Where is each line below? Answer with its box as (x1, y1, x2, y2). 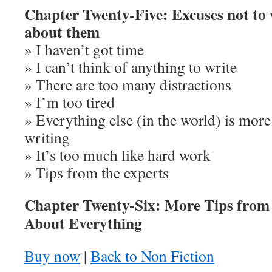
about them (24, 20, 100, 43)
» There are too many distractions (24, 74, 231, 95)
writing (24, 127, 70, 148)
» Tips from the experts (24, 162, 169, 183)
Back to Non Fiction (90, 245, 214, 266)
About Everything (24, 211, 142, 234)
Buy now (24, 245, 80, 266)
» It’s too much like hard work (24, 144, 211, 165)
